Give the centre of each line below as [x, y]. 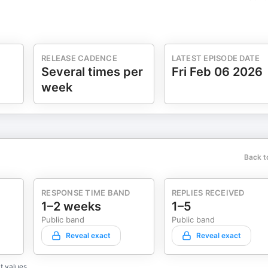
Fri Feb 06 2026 [217, 72]
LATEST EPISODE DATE [216, 58]
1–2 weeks [71, 206]
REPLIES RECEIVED [208, 193]
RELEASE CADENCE [79, 58]
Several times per [92, 72]
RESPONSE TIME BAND [86, 193]
